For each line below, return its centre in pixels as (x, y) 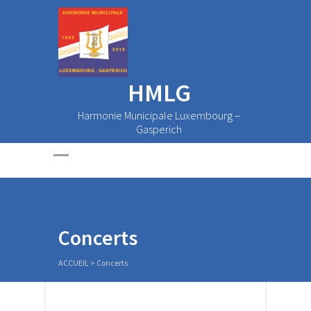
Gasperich (159, 129)
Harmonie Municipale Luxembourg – (159, 115)
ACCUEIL (74, 263)
